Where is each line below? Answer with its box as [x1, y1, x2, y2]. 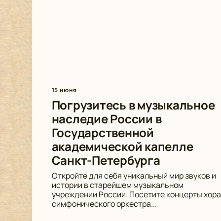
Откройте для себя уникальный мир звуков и [51, 170, 216, 181]
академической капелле [51, 138, 193, 154]
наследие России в [51, 110, 162, 127]
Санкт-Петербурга [51, 152, 160, 168]
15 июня [51, 86, 77, 94]
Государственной [51, 124, 154, 141]
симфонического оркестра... [51, 198, 157, 209]
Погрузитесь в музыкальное [51, 97, 215, 113]
